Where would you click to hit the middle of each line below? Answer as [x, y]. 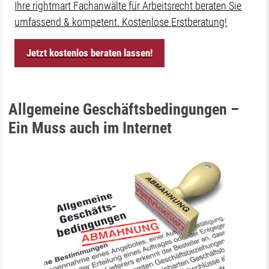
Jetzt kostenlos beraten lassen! [90, 53]
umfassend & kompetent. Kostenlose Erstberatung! [121, 22]
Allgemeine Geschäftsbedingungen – [124, 109]
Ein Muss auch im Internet [90, 128]
